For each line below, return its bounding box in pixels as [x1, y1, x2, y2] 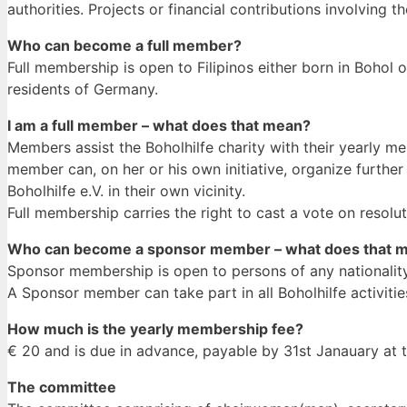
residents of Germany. [7, 80, 158, 99]
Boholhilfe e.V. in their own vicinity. [7, 182, 245, 201]
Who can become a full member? [7, 36, 242, 55]
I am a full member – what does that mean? [7, 116, 311, 135]
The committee [7, 378, 116, 397]
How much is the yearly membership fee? [7, 320, 303, 339]
